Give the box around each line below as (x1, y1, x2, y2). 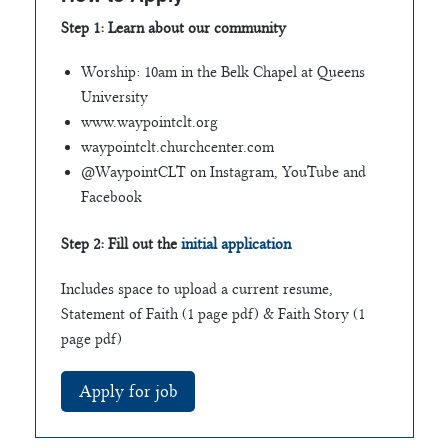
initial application (176, 235, 291, 254)
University (80, 88, 148, 107)
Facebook (80, 188, 142, 207)
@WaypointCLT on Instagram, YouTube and (80, 163, 366, 182)
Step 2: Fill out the (60, 235, 177, 254)
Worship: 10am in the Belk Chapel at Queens (80, 63, 365, 82)
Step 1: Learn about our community (60, 18, 286, 37)
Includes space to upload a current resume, (60, 279, 333, 298)
